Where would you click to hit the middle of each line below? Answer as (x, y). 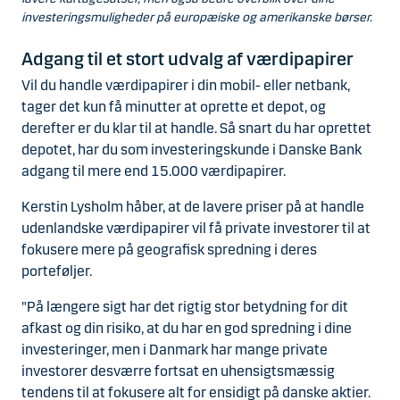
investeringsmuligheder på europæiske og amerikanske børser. (197, 17)
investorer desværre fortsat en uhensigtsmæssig (178, 371)
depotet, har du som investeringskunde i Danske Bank (192, 149)
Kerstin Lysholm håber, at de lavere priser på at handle (193, 206)
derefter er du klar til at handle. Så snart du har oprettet (196, 128)
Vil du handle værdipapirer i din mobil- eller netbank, (186, 85)
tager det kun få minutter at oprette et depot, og (174, 106)
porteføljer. (57, 271)
